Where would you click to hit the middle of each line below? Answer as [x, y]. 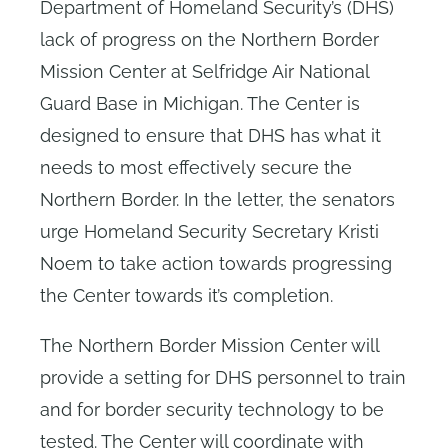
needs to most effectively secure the [196, 167]
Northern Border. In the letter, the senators [217, 199]
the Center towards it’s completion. [189, 295]
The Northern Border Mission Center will [209, 345]
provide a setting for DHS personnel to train [223, 377]
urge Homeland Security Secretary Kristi [209, 231]
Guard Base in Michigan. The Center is [200, 103]
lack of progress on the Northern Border [209, 39]
